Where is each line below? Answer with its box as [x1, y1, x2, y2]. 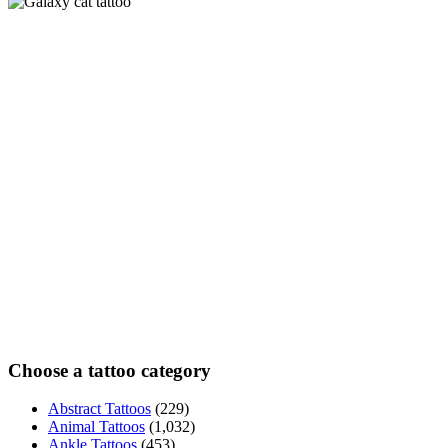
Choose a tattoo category [8, 359, 211, 381]
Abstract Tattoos [48, 400, 151, 418]
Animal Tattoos [48, 418, 145, 436]
